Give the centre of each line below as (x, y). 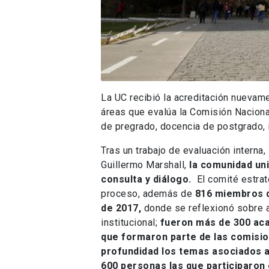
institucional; (129, 222)
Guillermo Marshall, (145, 165)
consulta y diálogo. (149, 179)
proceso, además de (148, 193)
